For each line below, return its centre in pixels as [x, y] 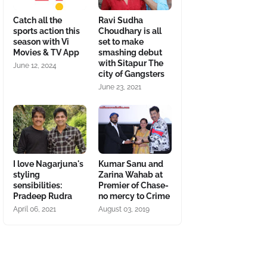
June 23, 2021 [120, 87]
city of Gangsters [131, 74]
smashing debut [130, 52]
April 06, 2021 [35, 209]
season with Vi [41, 42]
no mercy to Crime [134, 196]
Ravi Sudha [121, 20]
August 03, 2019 [124, 209]
